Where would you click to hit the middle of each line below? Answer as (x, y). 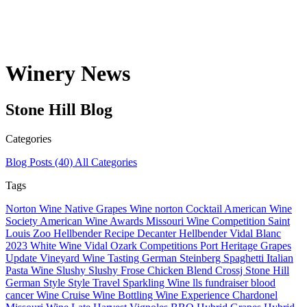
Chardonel (255, 295)
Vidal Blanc (255, 234)
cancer (21, 295)
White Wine (57, 246)
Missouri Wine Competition (207, 221)
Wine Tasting (112, 258)
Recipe (121, 234)
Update (23, 258)
